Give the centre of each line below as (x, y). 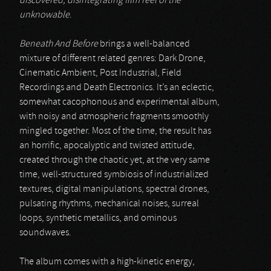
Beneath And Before (59, 44)
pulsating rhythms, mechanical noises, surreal (109, 204)
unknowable (44, 15)
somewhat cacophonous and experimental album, (119, 102)
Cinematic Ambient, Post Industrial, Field (100, 73)
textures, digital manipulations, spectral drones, (114, 189)
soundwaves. (45, 233)
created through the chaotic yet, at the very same (115, 160)
